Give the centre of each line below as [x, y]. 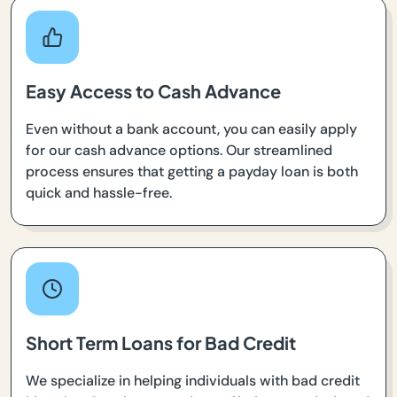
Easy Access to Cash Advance [153, 91]
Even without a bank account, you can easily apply [191, 129]
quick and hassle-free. [99, 193]
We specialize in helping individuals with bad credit [193, 381]
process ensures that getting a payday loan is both [192, 172]
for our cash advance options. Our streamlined [179, 151]
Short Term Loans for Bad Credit [161, 343]
